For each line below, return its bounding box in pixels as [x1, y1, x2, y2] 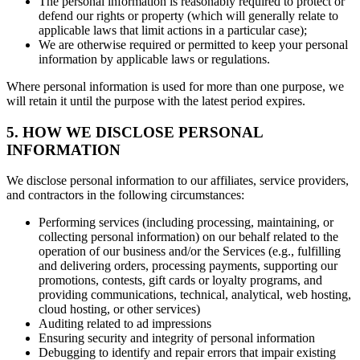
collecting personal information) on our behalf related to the [39, 230, 338, 244]
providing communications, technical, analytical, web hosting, [39, 288, 351, 302]
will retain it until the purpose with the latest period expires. [6, 94, 305, 108]
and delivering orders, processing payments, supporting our [39, 259, 337, 273]
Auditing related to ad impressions [39, 317, 211, 331]
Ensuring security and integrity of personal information [39, 331, 315, 346]
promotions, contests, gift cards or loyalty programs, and [39, 273, 322, 288]
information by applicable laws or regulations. [39, 52, 270, 67]
